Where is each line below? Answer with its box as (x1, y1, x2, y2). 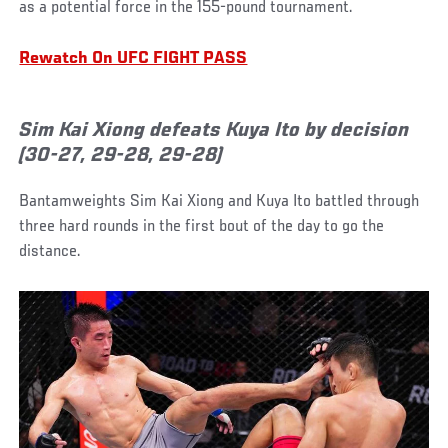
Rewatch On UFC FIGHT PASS (19, 50, 248, 69)
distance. (19, 243, 82, 262)
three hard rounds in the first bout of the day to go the (19, 218, 385, 237)
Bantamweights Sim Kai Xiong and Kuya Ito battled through (19, 193, 420, 212)
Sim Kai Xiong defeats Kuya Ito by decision (19, 121, 410, 143)
